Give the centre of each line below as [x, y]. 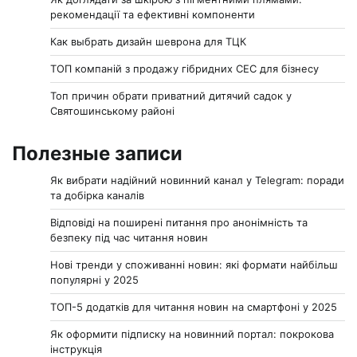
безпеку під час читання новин [129, 238]
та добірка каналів [97, 196]
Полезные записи [97, 154]
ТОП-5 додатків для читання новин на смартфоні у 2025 [194, 307]
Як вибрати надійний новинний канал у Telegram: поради [197, 180]
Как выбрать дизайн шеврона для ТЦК [148, 42]
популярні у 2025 [94, 280]
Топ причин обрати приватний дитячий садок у [171, 96]
